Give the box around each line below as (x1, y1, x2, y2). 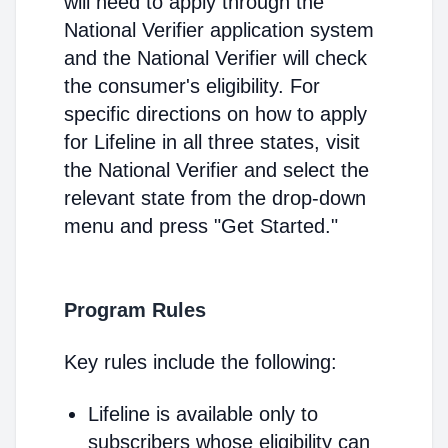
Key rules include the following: (64, 351, 337, 373)
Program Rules (64, 299, 206, 321)
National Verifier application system (64, 19, 374, 41)
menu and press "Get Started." (64, 215, 338, 237)
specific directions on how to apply (64, 103, 367, 125)
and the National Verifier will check (64, 47, 367, 69)
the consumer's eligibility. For (64, 75, 320, 97)
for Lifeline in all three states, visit (64, 131, 360, 153)
